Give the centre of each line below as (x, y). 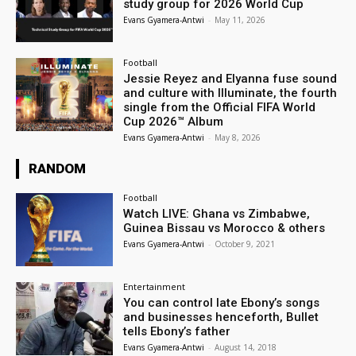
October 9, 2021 (245, 244)
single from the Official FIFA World (220, 107)
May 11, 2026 (240, 20)
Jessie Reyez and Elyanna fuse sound (230, 79)
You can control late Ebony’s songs (222, 302)
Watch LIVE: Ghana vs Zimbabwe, (217, 214)
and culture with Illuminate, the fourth (230, 93)
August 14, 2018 (246, 347)
